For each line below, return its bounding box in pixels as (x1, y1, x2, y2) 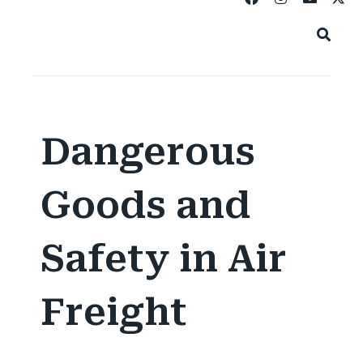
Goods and (41, 183, 250, 228)
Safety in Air (41, 237, 287, 281)
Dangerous (41, 130, 255, 174)
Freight (41, 290, 187, 335)
